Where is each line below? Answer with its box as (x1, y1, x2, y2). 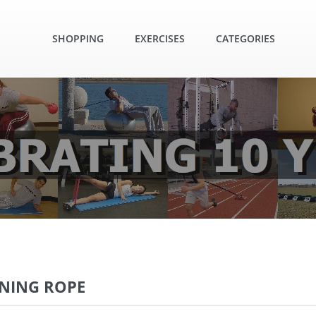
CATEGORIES (216, 32, 275, 45)
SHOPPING (52, 32, 104, 45)
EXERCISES (135, 32, 185, 45)
